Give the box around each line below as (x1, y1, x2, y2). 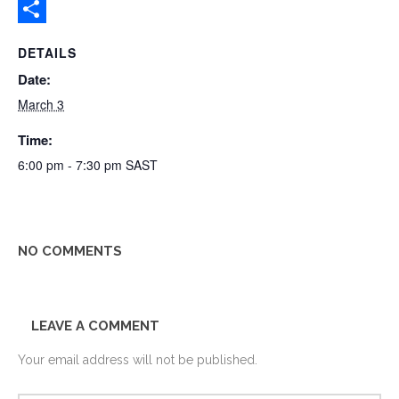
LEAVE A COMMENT (31, 318, 159, 334)
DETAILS (18, 44, 77, 61)
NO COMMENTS (18, 243, 122, 259)
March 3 (18, 95, 64, 113)
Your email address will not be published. (18, 353, 257, 367)
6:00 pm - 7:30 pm (18, 156, 126, 174)
